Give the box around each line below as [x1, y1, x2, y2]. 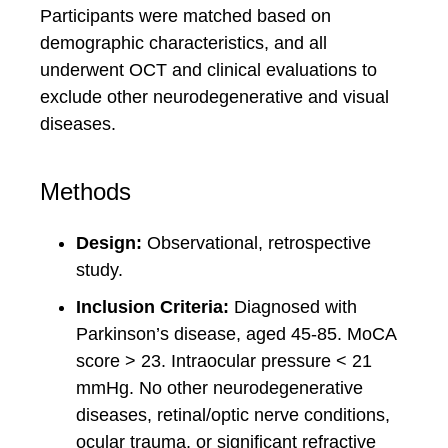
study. [76, 260, 123, 280]
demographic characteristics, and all [40, 33, 327, 53]
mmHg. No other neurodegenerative [76, 378, 363, 398]
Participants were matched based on [40, 6, 331, 26]
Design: [76, 233, 142, 253]
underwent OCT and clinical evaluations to [40, 60, 377, 80]
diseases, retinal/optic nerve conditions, [76, 405, 390, 425]
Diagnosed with [234, 297, 357, 317]
